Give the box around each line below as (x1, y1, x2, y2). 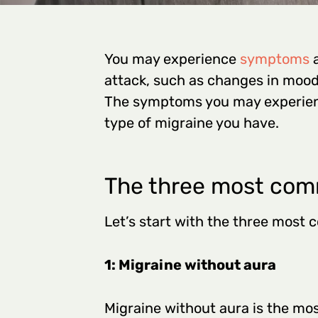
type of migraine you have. (104, 114, 279, 131)
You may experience (104, 50, 240, 67)
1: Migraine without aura (104, 256, 276, 274)
